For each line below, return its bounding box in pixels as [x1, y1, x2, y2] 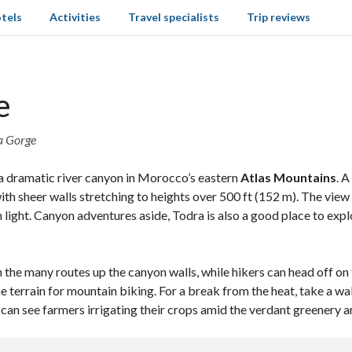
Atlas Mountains [240, 170, 336, 185]
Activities [49, 10, 101, 24]
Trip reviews [247, 10, 311, 24]
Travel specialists [127, 10, 219, 24]
